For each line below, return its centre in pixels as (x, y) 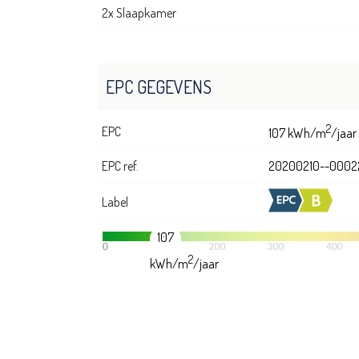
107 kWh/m (297, 133)
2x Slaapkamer (139, 13)
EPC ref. (120, 166)
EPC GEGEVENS (159, 87)
